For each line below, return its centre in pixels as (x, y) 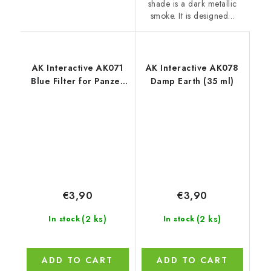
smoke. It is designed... (192, 15)
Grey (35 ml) (77, 94)
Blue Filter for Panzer (78, 81)
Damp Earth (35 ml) (192, 81)
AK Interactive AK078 (192, 67)
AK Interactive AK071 (77, 67)
